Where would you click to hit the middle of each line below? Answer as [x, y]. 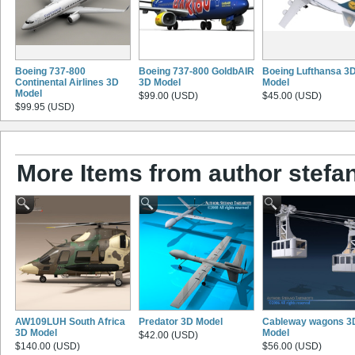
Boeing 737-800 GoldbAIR [197, 71]
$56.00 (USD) [292, 347]
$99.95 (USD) [45, 107]
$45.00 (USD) [292, 95]
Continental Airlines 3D [67, 82]
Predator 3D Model [181, 322]
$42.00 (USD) [168, 336]
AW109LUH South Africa [70, 322]
